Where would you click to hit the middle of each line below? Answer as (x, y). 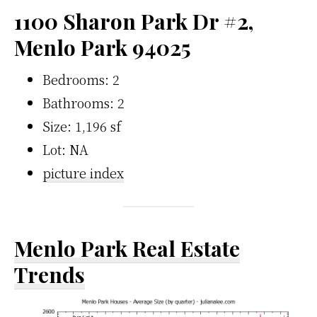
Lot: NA (65, 149)
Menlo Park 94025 (103, 47)
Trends (50, 275)
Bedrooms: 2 (81, 79)
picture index (83, 173)
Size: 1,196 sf (82, 126)
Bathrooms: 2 (83, 103)
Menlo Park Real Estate (127, 248)
